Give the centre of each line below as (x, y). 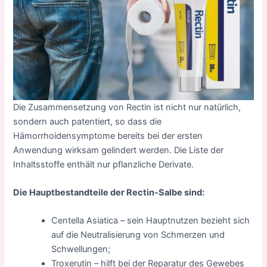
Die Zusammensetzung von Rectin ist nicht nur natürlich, (127, 107)
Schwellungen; (81, 249)
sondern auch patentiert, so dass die (88, 121)
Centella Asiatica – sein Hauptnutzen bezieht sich (151, 221)
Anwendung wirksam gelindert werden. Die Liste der (119, 150)
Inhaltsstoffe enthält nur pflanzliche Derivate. (104, 164)
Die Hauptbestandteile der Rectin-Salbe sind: (109, 192)
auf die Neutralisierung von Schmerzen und (138, 235)
